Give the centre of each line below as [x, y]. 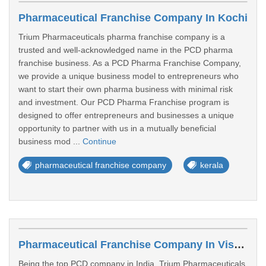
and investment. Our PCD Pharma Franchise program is [124, 102]
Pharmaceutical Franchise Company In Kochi [133, 18]
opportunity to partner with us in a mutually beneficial [117, 128]
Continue [99, 141]
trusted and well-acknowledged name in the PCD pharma [126, 50]
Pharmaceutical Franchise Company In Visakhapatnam [239, 245]
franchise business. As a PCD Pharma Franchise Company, [130, 63]
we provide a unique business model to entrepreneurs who [129, 76]
